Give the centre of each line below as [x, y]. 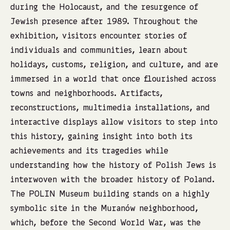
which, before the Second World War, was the [106, 223]
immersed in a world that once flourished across [113, 80]
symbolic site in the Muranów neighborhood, [104, 209]
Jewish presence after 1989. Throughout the [104, 22]
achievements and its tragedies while [89, 151]
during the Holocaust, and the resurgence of [104, 8]
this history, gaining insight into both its [101, 137]
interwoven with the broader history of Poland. [112, 180]
